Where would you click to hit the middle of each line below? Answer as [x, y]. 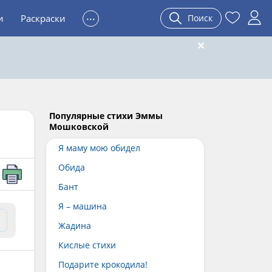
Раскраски [43, 18]
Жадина [75, 226]
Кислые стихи [87, 245]
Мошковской [79, 127]
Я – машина [83, 206]
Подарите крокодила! [103, 264]
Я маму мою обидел [99, 148]
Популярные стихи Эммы [106, 116]
